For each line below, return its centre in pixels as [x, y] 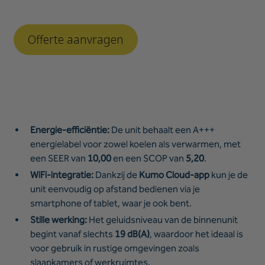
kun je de [229, 175]
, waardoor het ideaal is [197, 234]
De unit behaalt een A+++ [162, 130]
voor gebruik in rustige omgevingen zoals [115, 248]
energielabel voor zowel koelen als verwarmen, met [136, 144]
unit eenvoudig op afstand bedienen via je [115, 189]
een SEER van [59, 159]
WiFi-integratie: [62, 175]
